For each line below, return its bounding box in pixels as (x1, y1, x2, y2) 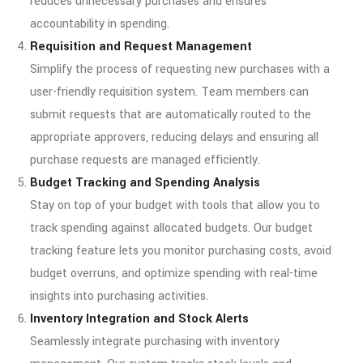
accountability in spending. (30, 15, 169, 32)
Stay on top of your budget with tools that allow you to (30, 196, 320, 214)
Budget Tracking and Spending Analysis (30, 173, 260, 191)
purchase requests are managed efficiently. (30, 151, 260, 169)
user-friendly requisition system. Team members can (30, 83, 309, 100)
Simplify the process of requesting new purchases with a (30, 60, 330, 78)
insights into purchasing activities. (30, 287, 208, 305)
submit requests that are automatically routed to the (30, 105, 311, 123)
